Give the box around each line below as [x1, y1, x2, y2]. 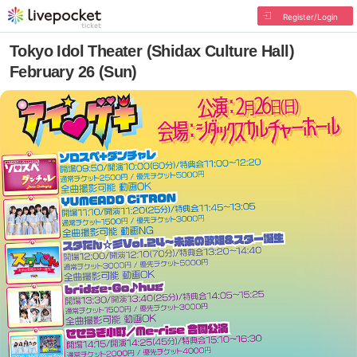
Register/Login [282, 12, 338, 22]
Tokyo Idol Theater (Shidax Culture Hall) [10, 42, 294, 60]
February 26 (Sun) [10, 63, 137, 80]
